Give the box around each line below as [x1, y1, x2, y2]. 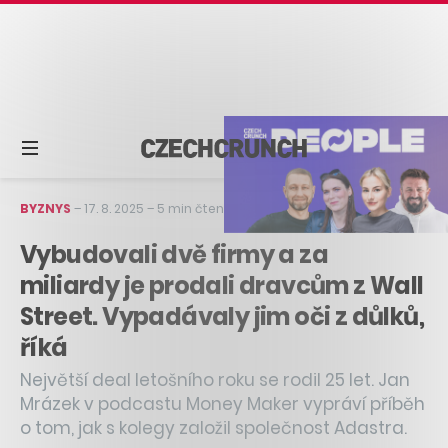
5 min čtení [157, 199, 227, 217]
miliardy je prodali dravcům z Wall [20, 268, 424, 302]
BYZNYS [20, 199, 71, 217]
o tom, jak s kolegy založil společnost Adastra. [20, 415, 407, 440]
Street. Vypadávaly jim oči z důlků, [20, 299, 424, 333]
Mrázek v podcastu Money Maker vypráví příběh [20, 391, 425, 416]
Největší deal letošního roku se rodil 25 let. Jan [20, 367, 410, 392]
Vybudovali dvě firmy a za [20, 237, 328, 271]
